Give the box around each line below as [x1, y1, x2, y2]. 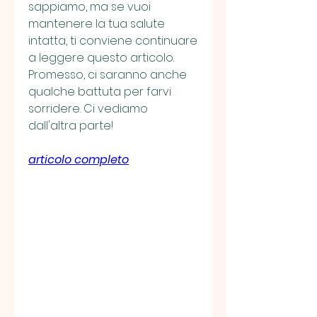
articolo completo [28, 151, 129, 168]
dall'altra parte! [28, 117, 113, 134]
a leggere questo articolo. [28, 50, 174, 67]
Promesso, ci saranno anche [28, 67, 187, 83]
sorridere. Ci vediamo [28, 100, 148, 117]
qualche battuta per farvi [28, 83, 171, 100]
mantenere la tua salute [28, 16, 165, 33]
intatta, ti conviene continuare [28, 33, 197, 50]
